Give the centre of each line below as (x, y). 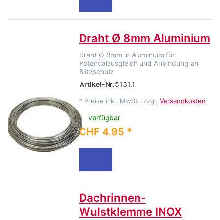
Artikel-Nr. (97, 84)
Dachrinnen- (112, 198)
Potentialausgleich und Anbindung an (138, 63)
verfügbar (105, 118)
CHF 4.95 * (105, 132)
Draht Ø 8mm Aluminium (144, 38)
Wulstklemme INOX (130, 212)
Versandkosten (182, 101)
